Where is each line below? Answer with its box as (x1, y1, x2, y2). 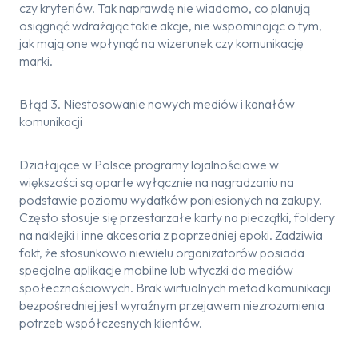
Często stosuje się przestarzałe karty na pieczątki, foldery (19, 209, 335, 225)
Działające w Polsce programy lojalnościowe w (19, 157, 279, 173)
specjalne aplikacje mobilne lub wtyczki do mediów (19, 262, 293, 278)
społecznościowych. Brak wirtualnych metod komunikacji (19, 280, 331, 296)
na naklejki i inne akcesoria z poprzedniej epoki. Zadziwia (19, 227, 323, 243)
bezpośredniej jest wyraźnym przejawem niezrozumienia (19, 297, 324, 313)
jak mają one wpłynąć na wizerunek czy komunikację (19, 35, 304, 51)
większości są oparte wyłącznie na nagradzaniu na (19, 174, 294, 190)
